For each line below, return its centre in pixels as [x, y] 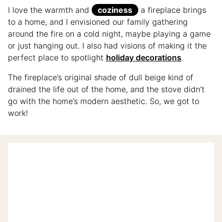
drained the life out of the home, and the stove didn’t [106, 89]
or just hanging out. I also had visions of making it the [107, 45]
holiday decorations [144, 57]
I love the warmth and [50, 10]
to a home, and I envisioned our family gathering [98, 22]
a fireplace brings [172, 10]
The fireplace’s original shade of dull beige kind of [101, 77]
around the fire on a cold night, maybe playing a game [109, 33]
